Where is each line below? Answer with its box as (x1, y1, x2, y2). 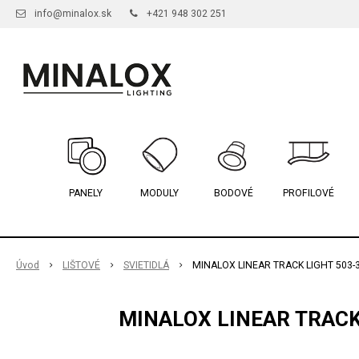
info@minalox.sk (34, 8, 111, 19)
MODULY (140, 188, 179, 199)
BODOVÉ (213, 188, 253, 199)
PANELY (69, 188, 103, 199)
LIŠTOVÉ (63, 260, 100, 271)
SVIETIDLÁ (123, 260, 169, 271)
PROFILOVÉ (283, 188, 334, 199)
